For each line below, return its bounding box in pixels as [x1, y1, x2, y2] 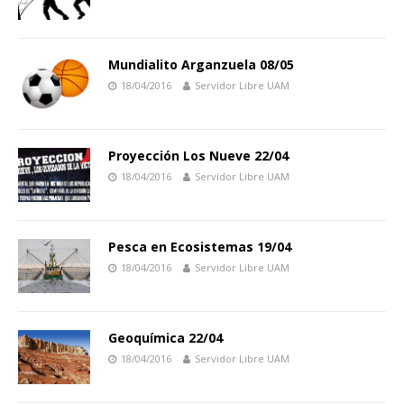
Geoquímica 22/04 [108, 328, 223, 346]
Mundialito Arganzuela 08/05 [108, 55, 294, 73]
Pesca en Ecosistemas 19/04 [108, 237, 291, 255]
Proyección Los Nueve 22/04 [108, 146, 289, 164]
